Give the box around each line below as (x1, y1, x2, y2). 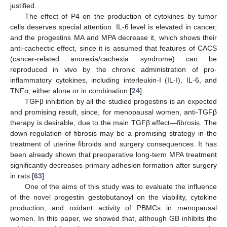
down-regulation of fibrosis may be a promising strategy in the (10, 129, 217, 137)
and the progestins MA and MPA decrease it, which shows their (10, 33, 217, 42)
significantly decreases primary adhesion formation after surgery (10, 161, 217, 169)
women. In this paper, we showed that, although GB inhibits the (10, 214, 217, 222)
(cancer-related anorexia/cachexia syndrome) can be (10, 54, 217, 63)
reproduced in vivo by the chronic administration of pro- (10, 65, 217, 73)
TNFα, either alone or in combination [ (10, 86, 132, 95)
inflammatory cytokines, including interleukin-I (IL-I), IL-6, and (10, 75, 217, 84)
